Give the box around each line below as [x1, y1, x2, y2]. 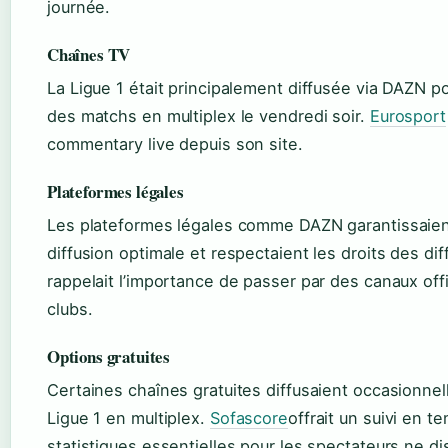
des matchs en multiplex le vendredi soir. [47, 106, 370, 127]
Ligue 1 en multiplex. [47, 408, 210, 429]
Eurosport [369, 106, 446, 127]
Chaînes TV [47, 42, 131, 68]
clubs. [47, 299, 93, 320]
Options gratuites [47, 344, 171, 370]
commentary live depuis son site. [47, 134, 303, 155]
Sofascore [209, 408, 288, 429]
